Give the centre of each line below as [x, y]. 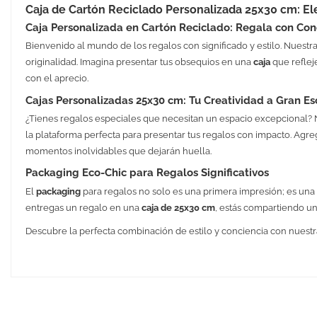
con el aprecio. [57, 79]
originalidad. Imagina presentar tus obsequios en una [139, 62]
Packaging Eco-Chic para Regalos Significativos [147, 173]
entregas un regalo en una [83, 207]
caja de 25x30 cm [178, 207]
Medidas [43, 280]
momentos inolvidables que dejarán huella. [118, 151]
